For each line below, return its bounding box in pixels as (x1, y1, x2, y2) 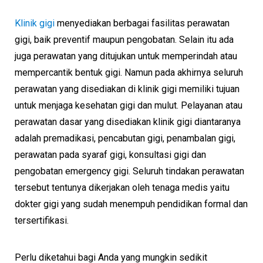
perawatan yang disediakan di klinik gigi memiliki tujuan (15, 83, 240, 95)
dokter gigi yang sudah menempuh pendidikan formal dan (15, 198, 248, 210)
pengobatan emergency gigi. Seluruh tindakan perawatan (15, 166, 244, 177)
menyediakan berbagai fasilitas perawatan (55, 18, 230, 29)
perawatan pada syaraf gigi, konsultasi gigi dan (15, 149, 206, 161)
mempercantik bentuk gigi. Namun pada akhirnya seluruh (15, 67, 243, 79)
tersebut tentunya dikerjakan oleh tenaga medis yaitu (15, 182, 230, 194)
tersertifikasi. (15, 215, 69, 227)
